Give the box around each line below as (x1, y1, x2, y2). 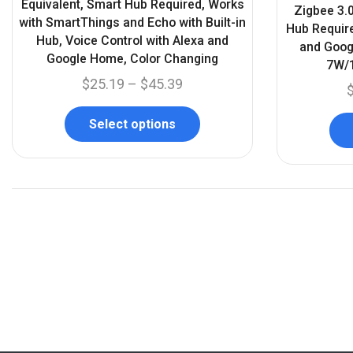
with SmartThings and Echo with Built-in (19, 15, 246, 31)
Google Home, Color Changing (46, 51, 218, 67)
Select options (89, 117, 176, 132)
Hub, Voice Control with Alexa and (36, 33, 229, 49)
